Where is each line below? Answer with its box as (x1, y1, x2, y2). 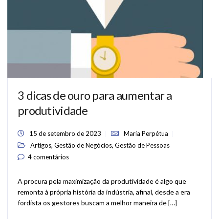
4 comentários (28, 153, 69, 161)
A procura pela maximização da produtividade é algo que (18, 177, 186, 185)
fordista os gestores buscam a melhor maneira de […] (18, 198, 177, 207)
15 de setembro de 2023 (29, 130, 101, 137)
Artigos (30, 141, 51, 149)
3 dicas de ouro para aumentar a (18, 88, 172, 102)
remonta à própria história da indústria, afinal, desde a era (18, 188, 190, 196)
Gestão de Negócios (54, 141, 112, 149)
